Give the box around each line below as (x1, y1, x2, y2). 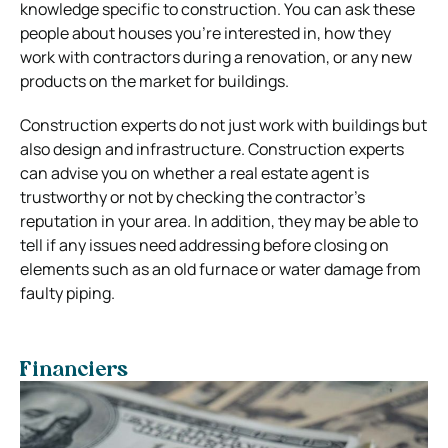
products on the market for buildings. (20, 69, 289, 92)
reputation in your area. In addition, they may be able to (20, 209, 418, 232)
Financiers (20, 360, 128, 381)
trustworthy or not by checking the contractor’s (20, 185, 365, 208)
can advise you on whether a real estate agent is (20, 161, 369, 184)
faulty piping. (20, 281, 115, 304)
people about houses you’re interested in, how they (20, 21, 391, 44)
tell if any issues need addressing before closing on (20, 233, 389, 256)
